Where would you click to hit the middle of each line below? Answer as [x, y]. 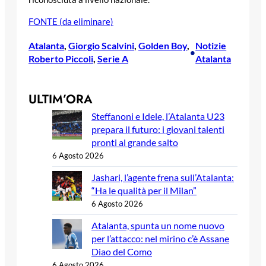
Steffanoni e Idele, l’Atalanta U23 [158, 116]
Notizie [211, 46]
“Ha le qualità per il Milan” [144, 190]
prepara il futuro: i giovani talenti [158, 129]
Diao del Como [122, 251]
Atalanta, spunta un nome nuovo [158, 225]
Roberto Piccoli [61, 59]
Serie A [113, 59]
